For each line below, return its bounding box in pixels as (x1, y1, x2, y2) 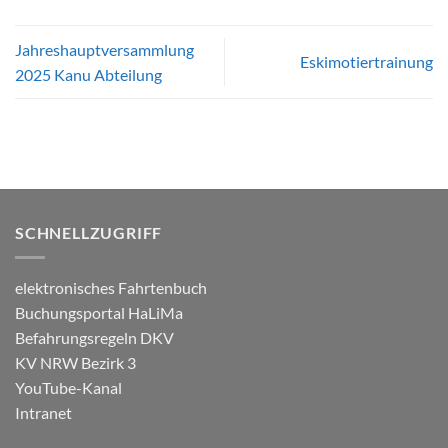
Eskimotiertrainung (300, 52, 433, 72)
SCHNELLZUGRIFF (15, 223, 163, 243)
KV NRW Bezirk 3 (15, 352, 136, 372)
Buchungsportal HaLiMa (15, 302, 183, 322)
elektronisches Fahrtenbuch (15, 277, 207, 297)
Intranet (15, 402, 72, 422)
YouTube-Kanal (15, 377, 122, 397)
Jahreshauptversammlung (15, 39, 194, 59)
